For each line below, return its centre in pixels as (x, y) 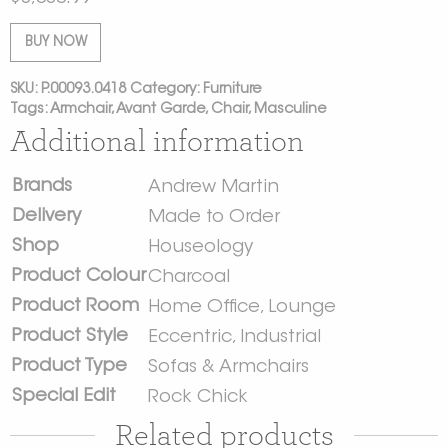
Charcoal (189, 278)
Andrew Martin (213, 188)
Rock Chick (198, 398)
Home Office (204, 308)
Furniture (232, 90)
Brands (42, 187)
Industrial (280, 338)
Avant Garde (160, 110)
